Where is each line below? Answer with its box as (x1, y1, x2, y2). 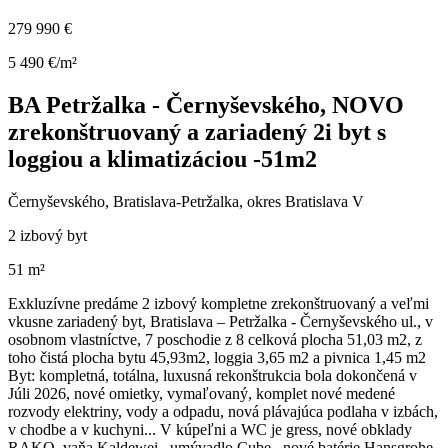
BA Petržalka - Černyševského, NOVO (8, 91, 404, 118)
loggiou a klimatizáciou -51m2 (8, 145, 317, 172)
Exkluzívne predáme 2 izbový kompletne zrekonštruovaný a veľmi (8, 294, 429, 312)
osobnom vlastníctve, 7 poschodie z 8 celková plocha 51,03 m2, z (8, 330, 422, 348)
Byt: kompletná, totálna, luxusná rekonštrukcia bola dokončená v (8, 366, 417, 384)
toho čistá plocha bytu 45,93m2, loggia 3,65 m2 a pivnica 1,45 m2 (8, 348, 426, 366)
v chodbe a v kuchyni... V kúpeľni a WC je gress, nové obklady (8, 420, 412, 438)
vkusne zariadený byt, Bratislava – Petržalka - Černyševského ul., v (8, 312, 433, 330)
